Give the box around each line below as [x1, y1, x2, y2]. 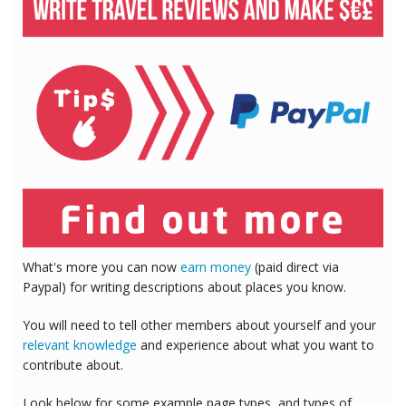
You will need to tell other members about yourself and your [23, 315, 376, 333]
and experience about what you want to [137, 335, 374, 353]
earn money [180, 257, 251, 275]
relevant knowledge [23, 335, 137, 353]
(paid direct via [251, 257, 339, 275]
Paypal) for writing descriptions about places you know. [23, 277, 346, 295]
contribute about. [23, 355, 123, 373]
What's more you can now [23, 257, 180, 275]
